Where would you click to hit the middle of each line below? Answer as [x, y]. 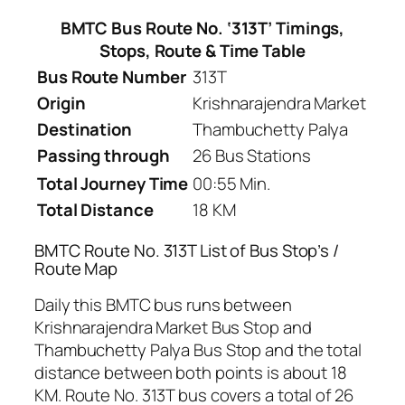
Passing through [104, 156]
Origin [61, 104]
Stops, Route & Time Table [202, 51]
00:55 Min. [231, 184]
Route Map [76, 268]
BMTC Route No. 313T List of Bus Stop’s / [187, 250]
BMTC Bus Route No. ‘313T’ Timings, [202, 28]
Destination [85, 130]
